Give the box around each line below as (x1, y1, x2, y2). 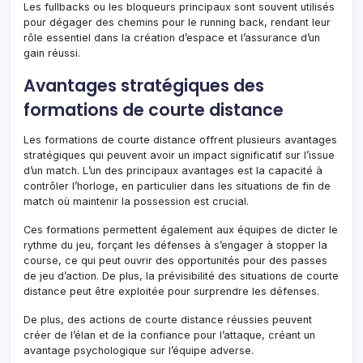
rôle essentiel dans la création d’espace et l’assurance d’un (23, 32, 320, 45)
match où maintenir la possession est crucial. (23, 195, 249, 208)
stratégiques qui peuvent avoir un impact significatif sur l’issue (23, 149, 335, 162)
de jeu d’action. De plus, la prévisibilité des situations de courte (23, 270, 339, 283)
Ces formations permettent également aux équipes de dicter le (23, 224, 338, 237)
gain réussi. (23, 47, 80, 60)
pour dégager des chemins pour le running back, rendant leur (23, 16, 331, 29)
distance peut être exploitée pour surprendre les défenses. (23, 285, 319, 298)
